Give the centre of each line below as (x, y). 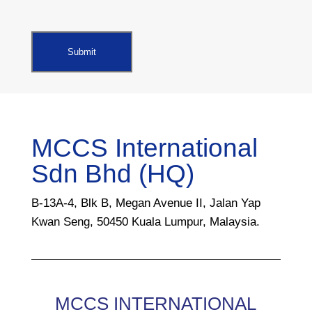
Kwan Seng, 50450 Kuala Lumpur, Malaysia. (145, 222)
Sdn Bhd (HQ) (112, 174)
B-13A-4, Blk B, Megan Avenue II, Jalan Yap (146, 203)
